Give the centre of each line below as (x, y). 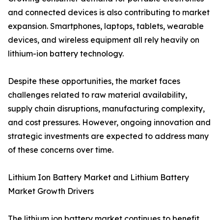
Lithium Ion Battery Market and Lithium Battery (98, 178)
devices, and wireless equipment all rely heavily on (104, 40)
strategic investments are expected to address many (108, 136)
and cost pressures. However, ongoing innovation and (109, 123)
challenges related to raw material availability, (97, 95)
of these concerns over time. (61, 150)
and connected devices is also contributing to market (109, 13)
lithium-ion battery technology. (66, 54)
